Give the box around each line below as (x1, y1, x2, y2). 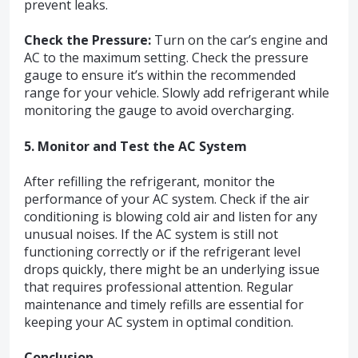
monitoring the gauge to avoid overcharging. (24, 101, 294, 120)
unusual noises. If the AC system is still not (24, 225, 278, 244)
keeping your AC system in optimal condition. (24, 313, 293, 332)
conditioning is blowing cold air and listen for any (24, 208, 317, 226)
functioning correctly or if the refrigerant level (24, 243, 300, 261)
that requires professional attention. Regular (24, 278, 293, 296)
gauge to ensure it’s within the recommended (24, 66, 296, 85)
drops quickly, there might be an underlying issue (24, 261, 320, 279)
